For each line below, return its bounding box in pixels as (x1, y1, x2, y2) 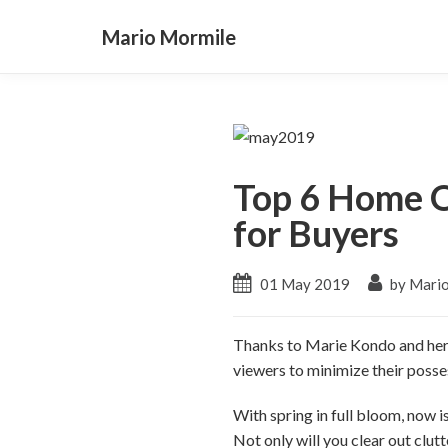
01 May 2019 (260, 275, 351, 293)
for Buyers (233, 211, 400, 255)
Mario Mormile (102, 24, 236, 49)
